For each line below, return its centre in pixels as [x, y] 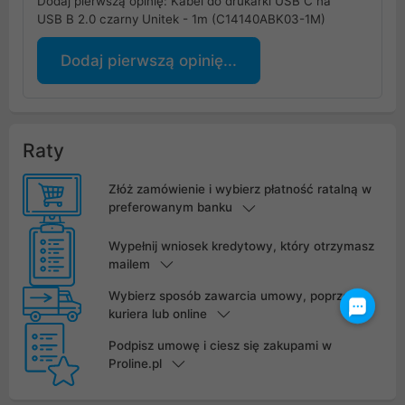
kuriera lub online [157, 313]
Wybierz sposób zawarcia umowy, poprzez [232, 295]
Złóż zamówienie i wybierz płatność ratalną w [240, 189]
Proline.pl [135, 363]
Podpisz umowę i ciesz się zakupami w [220, 345]
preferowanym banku [170, 207]
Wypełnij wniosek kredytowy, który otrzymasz [241, 245]
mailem [129, 264]
